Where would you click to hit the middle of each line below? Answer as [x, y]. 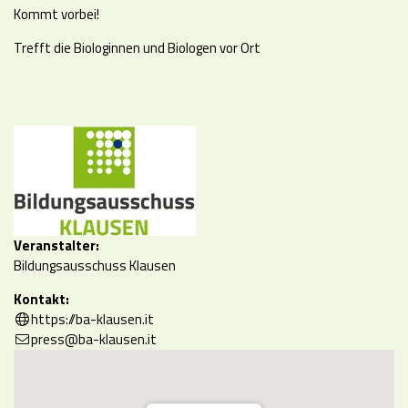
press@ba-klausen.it [93, 339]
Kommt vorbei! [58, 14]
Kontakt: [41, 299]
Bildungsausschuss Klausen [95, 265]
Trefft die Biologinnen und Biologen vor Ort [137, 48]
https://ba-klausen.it [92, 319]
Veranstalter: [56, 245]
